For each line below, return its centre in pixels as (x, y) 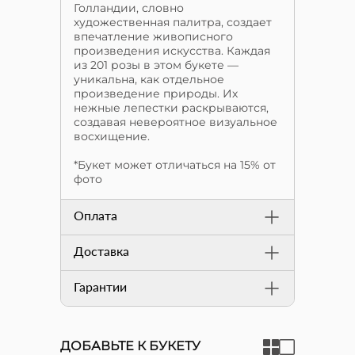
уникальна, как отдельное (149, 79)
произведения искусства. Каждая (172, 51)
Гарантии (100, 286)
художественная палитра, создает (173, 22)
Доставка (101, 251)
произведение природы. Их (156, 94)
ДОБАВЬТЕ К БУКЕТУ (130, 346)
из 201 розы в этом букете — (156, 65)
